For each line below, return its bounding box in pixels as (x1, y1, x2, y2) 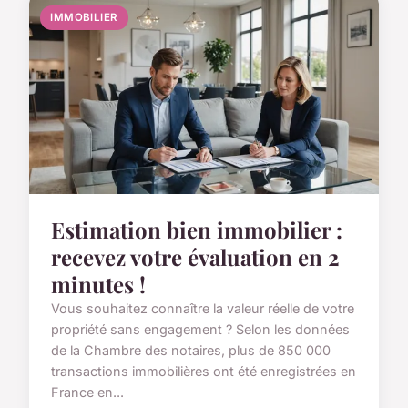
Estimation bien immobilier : (51, 214, 342, 244)
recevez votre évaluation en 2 (51, 241, 340, 271)
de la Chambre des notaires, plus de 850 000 (51, 342, 331, 358)
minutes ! (51, 269, 146, 299)
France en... (51, 383, 124, 400)
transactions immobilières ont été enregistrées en (51, 362, 356, 379)
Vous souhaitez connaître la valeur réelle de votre (51, 300, 354, 316)
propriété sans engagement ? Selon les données (51, 321, 350, 337)
